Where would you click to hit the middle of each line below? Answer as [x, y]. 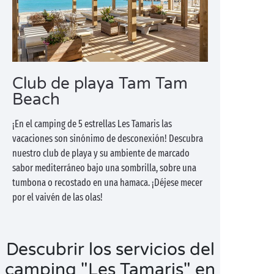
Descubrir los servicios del [110, 250]
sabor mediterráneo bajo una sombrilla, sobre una [104, 168]
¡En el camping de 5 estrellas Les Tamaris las [92, 124]
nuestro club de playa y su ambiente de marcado [101, 153]
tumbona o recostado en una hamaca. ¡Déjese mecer [107, 183]
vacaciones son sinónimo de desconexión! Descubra [108, 139]
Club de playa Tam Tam [100, 83]
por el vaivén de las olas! [57, 197]
